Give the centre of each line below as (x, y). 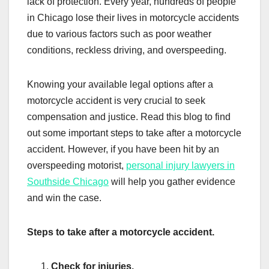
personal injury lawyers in (180, 166)
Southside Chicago (68, 182)
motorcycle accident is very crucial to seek (116, 101)
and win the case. (64, 198)
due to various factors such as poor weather (119, 34)
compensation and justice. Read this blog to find (129, 117)
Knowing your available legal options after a (120, 85)
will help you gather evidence (172, 182)
